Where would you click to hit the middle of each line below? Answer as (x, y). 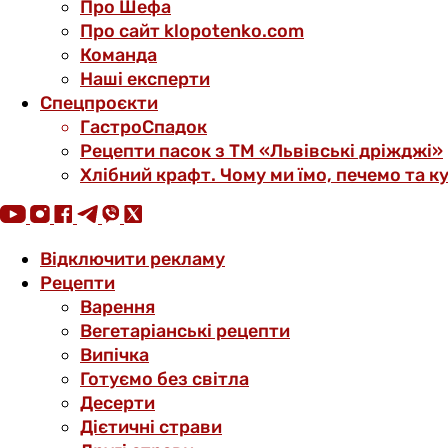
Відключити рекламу (132, 259)
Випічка (114, 355)
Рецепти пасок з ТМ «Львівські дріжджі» (261, 151)
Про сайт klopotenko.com (192, 31)
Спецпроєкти (99, 103)
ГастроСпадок (143, 127)
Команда (118, 55)
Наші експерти (145, 79)
